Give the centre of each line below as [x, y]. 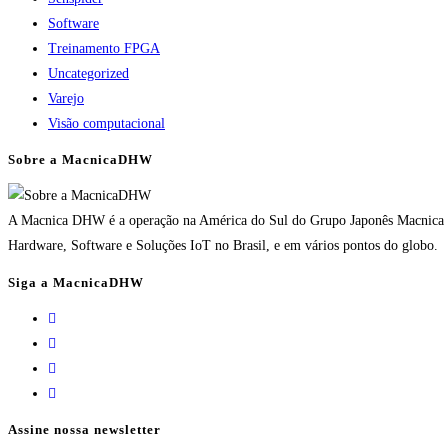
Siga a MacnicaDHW [76, 282]
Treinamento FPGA [104, 48]
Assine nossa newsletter [84, 430]
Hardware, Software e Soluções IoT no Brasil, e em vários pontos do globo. [223, 246]
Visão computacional [106, 123]
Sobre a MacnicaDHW [80, 160]
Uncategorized [88, 73]
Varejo [66, 98]
